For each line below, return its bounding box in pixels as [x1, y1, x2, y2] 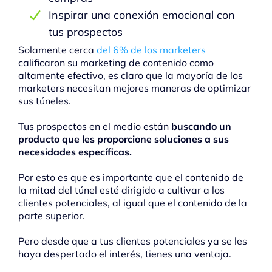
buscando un [171, 120, 231, 132]
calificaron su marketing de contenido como [18, 56, 214, 69]
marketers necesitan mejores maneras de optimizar [18, 81, 251, 94]
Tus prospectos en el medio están [18, 120, 171, 132]
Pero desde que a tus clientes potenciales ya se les [18, 234, 247, 247]
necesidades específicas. [18, 145, 132, 158]
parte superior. [18, 209, 85, 222]
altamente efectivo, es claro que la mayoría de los [18, 69, 243, 81]
